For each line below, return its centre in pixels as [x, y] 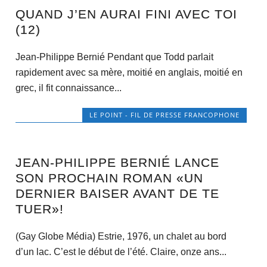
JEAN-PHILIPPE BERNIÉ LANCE [117, 162]
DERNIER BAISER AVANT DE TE [117, 193]
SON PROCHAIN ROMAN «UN [109, 178]
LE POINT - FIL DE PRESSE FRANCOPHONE [165, 115]
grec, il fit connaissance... [68, 88]
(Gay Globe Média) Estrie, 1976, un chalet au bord [121, 236]
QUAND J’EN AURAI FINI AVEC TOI [126, 14]
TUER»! [39, 209]
